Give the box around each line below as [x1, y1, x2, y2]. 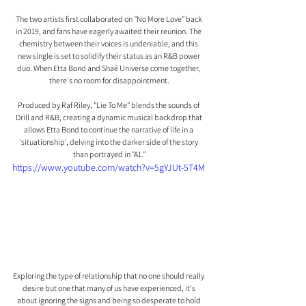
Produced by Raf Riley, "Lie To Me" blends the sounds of [18, 100, 201, 111]
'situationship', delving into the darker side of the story [19, 137, 199, 148]
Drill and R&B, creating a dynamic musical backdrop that [15, 112, 204, 123]
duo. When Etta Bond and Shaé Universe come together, [17, 63, 201, 74]
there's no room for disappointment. [49, 75, 169, 86]
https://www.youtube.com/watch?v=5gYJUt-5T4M [12, 161, 205, 174]
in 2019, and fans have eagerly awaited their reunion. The [16, 26, 203, 37]
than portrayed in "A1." [73, 149, 145, 160]
